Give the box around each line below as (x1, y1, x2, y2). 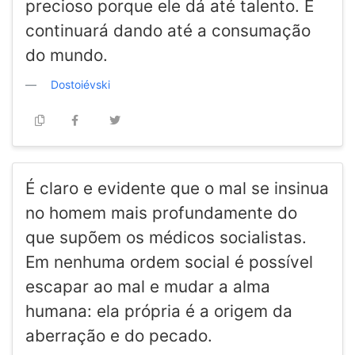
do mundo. (25, 45, 108, 66)
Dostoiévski (51, 78, 110, 92)
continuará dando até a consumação (25, 21, 311, 41)
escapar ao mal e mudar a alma (25, 277, 270, 297)
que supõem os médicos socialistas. (25, 227, 307, 248)
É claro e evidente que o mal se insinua (25, 178, 329, 199)
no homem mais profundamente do (25, 203, 297, 223)
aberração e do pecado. (25, 326, 212, 346)
